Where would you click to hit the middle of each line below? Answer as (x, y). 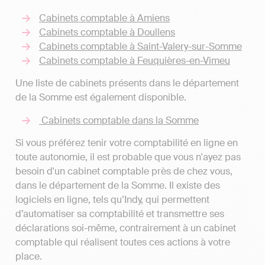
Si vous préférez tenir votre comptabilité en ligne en (127, 143)
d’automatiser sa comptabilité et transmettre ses (120, 214)
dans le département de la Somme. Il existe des (118, 185)
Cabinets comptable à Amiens (104, 18)
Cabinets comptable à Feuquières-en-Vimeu (135, 60)
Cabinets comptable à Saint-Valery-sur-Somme (140, 46)
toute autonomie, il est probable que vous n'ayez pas (128, 157)
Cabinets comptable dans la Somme (119, 120)
